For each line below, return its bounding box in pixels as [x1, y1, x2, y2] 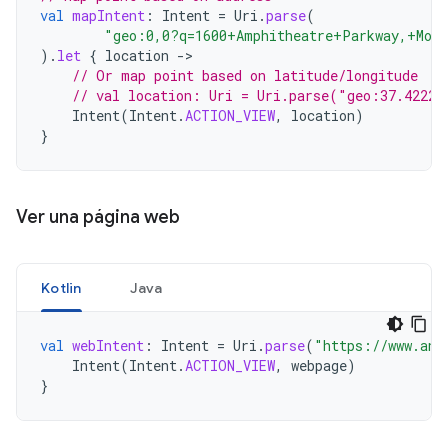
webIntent [72, 336, 144, 355]
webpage [291, 356, 347, 375]
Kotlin [41, 279, 82, 297]
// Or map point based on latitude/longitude [72, 66, 418, 85]
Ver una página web [16, 206, 180, 228]
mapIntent [72, 6, 145, 25]
